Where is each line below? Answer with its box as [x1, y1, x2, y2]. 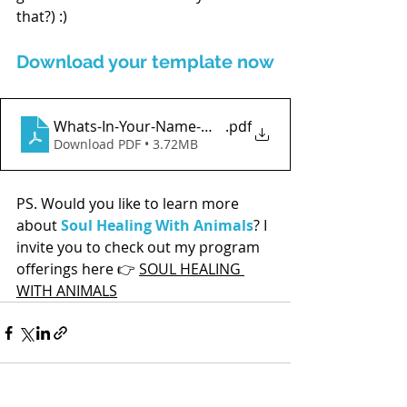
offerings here [16, 259, 117, 280]
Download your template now [16, 51, 274, 74]
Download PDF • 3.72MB [54, 135, 198, 154]
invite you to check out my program [16, 237, 263, 258]
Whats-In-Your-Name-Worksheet [54, 116, 275, 137]
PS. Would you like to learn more [16, 194, 243, 214]
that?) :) [16, 6, 67, 27]
